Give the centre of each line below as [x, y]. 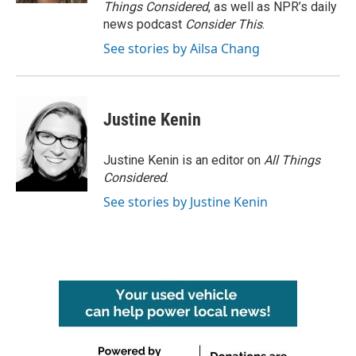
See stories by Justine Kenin [186, 201]
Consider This [224, 24]
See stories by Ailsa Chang [182, 48]
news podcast [144, 24]
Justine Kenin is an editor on [184, 160]
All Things [292, 160]
